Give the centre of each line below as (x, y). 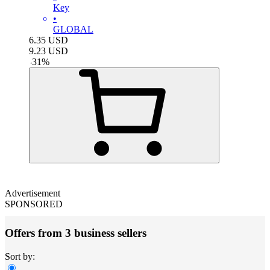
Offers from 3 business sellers (76, 233)
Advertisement (33, 193)
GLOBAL (73, 29)
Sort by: (20, 256)
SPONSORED (34, 204)
